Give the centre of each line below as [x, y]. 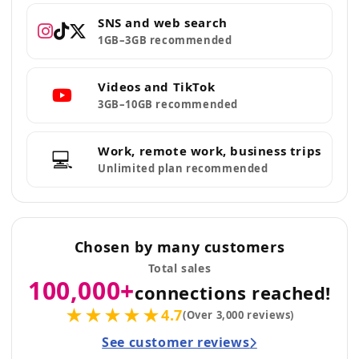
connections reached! [232, 292]
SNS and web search [163, 22]
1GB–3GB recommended [165, 40]
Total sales [179, 268]
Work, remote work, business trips [210, 151]
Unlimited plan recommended [183, 168]
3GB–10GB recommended [168, 104]
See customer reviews [176, 342]
